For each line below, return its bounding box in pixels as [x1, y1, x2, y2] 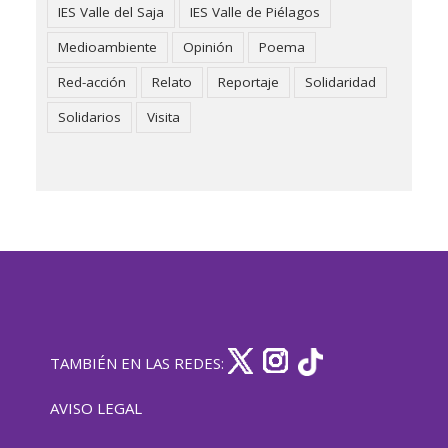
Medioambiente [58, 37, 158, 56]
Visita [147, 107, 181, 126]
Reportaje [218, 72, 280, 91]
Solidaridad [305, 72, 377, 91]
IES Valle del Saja [58, 2, 165, 21]
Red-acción [58, 72, 127, 91]
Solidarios [58, 107, 122, 126]
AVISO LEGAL [50, 397, 142, 418]
